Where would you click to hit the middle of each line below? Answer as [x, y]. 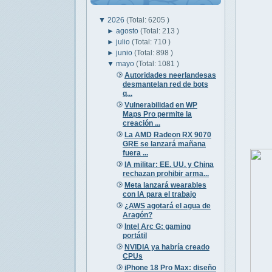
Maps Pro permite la [157, 114]
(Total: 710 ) [151, 42]
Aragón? [137, 215]
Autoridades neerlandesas [170, 75]
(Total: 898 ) [154, 53]
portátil [134, 235]
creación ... [141, 123]
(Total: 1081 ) [158, 63]
